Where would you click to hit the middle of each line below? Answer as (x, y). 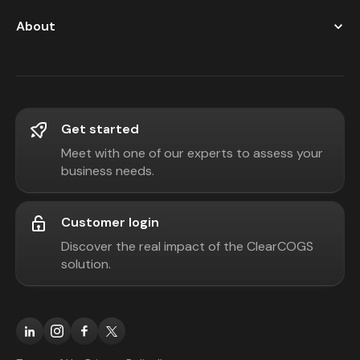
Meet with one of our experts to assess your (192, 153)
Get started (100, 129)
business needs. (108, 171)
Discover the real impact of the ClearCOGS (187, 246)
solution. (86, 264)
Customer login (110, 222)
